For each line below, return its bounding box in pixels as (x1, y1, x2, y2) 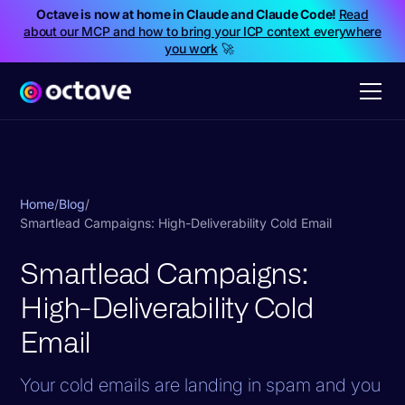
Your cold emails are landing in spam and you (20, 373, 381, 396)
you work (165, 41, 218, 56)
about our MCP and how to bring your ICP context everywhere (24, 24, 381, 39)
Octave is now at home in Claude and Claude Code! (36, 6, 339, 22)
